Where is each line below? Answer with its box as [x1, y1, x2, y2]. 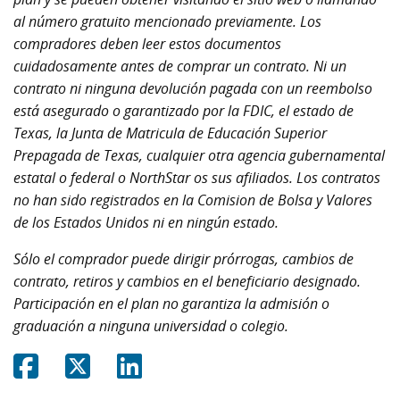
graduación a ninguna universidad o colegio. [13, 316, 288, 336]
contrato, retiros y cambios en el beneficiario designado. [13, 271, 361, 291]
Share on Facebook [38, 353, 167, 372]
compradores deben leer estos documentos [13, 34, 281, 54]
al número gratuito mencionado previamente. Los [13, 12, 321, 31]
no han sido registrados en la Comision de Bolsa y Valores [13, 190, 372, 210]
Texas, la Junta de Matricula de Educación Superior [13, 123, 327, 143]
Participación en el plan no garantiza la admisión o [13, 294, 329, 313]
